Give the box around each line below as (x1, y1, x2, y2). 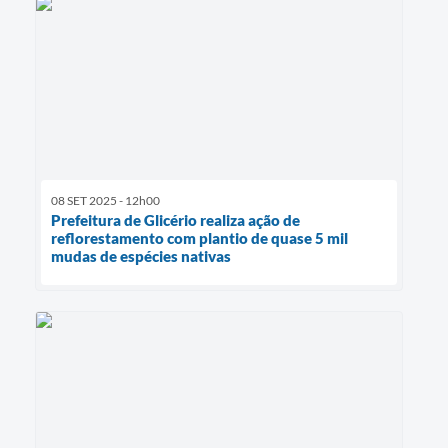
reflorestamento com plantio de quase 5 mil (51, 228, 348, 247)
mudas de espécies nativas (51, 246, 231, 265)
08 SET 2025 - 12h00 (51, 192, 160, 208)
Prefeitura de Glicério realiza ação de (51, 210, 300, 229)
